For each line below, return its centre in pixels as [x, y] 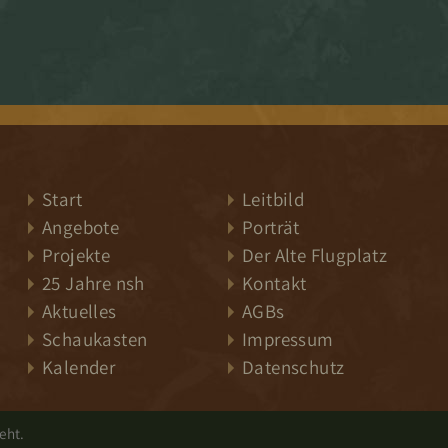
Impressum [288, 339]
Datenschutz [293, 367]
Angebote [81, 227]
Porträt [271, 227]
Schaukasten [95, 339]
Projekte [76, 255]
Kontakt [274, 283]
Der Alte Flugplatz [315, 255]
